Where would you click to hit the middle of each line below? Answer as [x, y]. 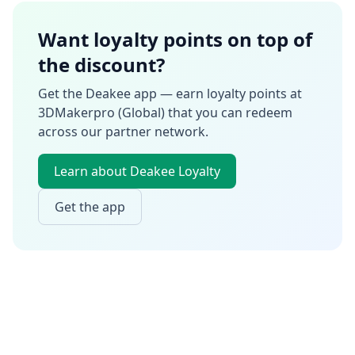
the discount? [101, 65]
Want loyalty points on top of [175, 39]
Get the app [90, 207]
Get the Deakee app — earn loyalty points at [170, 94]
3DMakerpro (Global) [101, 113]
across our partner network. [123, 132]
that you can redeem [229, 113]
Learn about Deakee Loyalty [137, 171]
